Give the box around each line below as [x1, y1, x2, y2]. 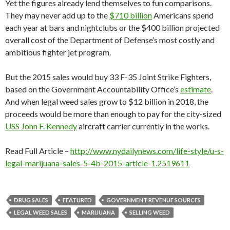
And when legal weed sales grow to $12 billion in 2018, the [5, 96, 208, 106]
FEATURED [63, 196, 92, 203]
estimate [180, 84, 211, 94]
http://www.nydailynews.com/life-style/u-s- [70, 145, 224, 156]
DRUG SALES [14, 196, 48, 203]
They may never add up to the [5, 10, 109, 20]
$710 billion [109, 10, 152, 20]
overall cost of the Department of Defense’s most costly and [5, 34, 215, 45]
